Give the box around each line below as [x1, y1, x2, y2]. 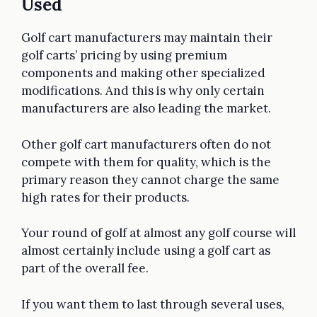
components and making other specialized [21, 65, 265, 81]
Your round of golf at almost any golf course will [21, 225, 296, 241]
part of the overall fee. [21, 260, 151, 277]
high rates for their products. [21, 189, 190, 205]
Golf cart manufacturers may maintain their [21, 30, 272, 46]
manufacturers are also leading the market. [21, 100, 274, 117]
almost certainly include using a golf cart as [21, 243, 270, 259]
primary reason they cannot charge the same [21, 171, 279, 188]
